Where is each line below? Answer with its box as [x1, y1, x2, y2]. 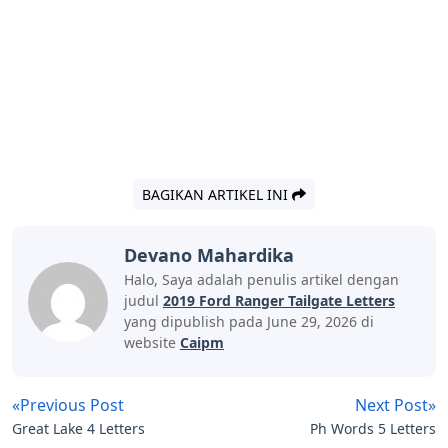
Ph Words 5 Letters [310, 419, 436, 439]
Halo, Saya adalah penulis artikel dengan [124, 270, 399, 290]
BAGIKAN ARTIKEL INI [142, 185, 292, 205]
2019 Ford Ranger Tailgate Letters [163, 291, 395, 311]
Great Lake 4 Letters [12, 419, 145, 439]
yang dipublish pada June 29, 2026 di [124, 312, 374, 332]
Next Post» [355, 394, 436, 417]
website [124, 333, 180, 353]
